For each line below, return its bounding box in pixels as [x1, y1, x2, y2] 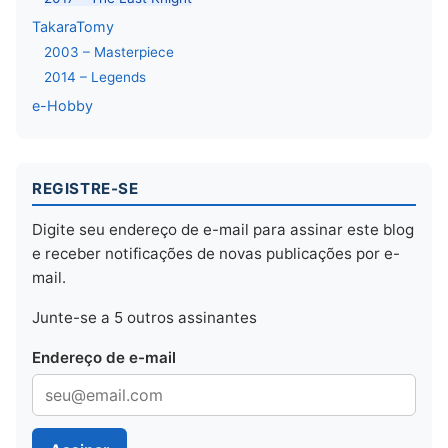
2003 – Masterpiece [44, 44, 174, 61]
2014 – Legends [44, 69, 146, 86]
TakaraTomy [32, 18, 114, 36]
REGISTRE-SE [32, 179, 139, 199]
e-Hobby [32, 97, 93, 115]
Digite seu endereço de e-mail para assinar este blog [32, 220, 414, 240]
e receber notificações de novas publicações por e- [32, 244, 400, 264]
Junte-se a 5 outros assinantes [32, 308, 257, 328]
